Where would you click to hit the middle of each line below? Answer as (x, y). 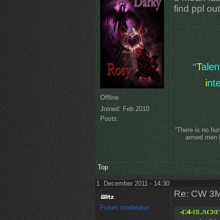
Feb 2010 (135, 109)
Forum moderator (124, 208)
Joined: (110, 109)
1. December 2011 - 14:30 (133, 184)
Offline (109, 97)
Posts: (109, 118)
